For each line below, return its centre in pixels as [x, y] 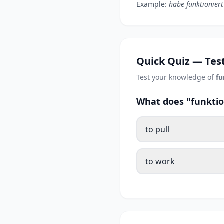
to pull [157, 129]
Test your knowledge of [176, 77]
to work [160, 161]
